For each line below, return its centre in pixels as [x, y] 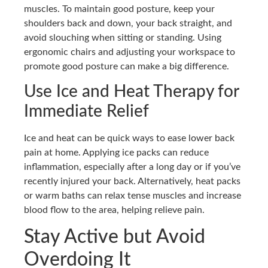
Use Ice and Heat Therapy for [131, 91]
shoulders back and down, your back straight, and [128, 23]
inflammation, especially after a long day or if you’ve [132, 167]
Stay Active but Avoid [115, 237]
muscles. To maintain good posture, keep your [119, 9]
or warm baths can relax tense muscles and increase [133, 195]
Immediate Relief [86, 111]
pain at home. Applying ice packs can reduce [116, 152]
